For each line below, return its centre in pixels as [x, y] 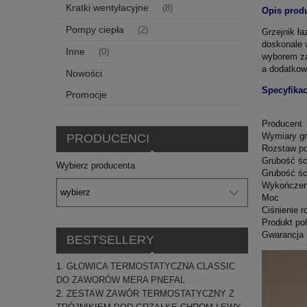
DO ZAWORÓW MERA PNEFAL [121, 280]
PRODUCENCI [108, 139]
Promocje [86, 94]
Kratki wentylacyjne [107, 7]
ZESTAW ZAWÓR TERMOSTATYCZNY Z [150, 294]
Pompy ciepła [95, 29]
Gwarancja [283, 234]
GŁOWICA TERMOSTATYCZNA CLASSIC [151, 267]
